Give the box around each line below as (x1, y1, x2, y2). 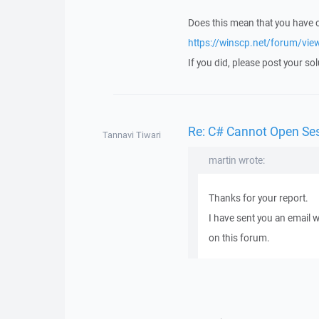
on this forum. (208, 231, 270, 244)
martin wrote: (208, 154, 265, 167)
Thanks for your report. (208, 192, 308, 204)
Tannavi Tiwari (102, 129, 161, 141)
